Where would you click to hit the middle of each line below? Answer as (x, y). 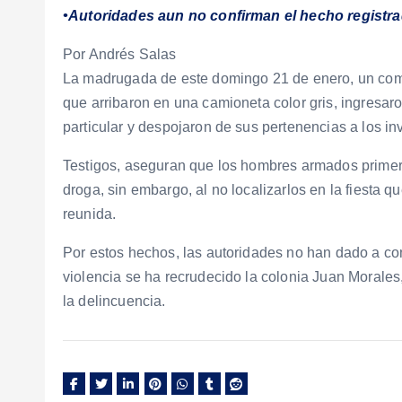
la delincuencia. (114, 301)
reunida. (90, 214)
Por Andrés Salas (120, 54)
